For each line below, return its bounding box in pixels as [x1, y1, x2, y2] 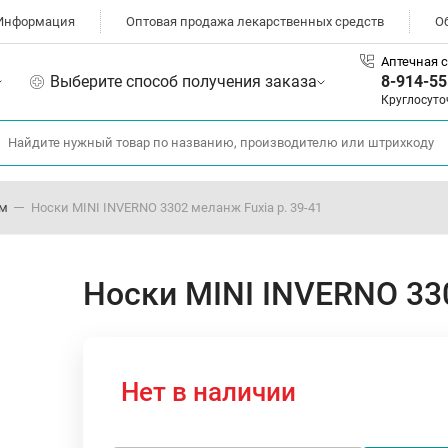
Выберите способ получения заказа [50, 71, 317, 91]
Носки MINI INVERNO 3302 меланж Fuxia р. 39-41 [31, 199, 322, 215]
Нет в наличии [121, 376, 296, 407]
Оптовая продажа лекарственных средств [126, 14, 384, 29]
